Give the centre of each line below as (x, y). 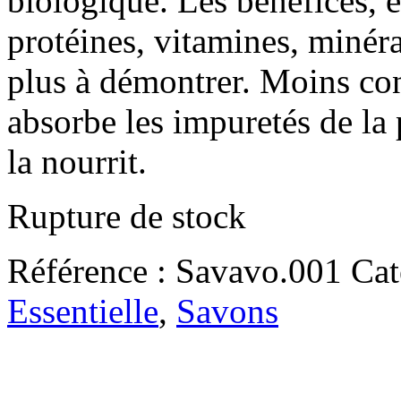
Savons (227, 311)
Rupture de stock (127, 216)
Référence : (87, 270)
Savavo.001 (259, 270)
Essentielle (83, 311)
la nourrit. (77, 161)
